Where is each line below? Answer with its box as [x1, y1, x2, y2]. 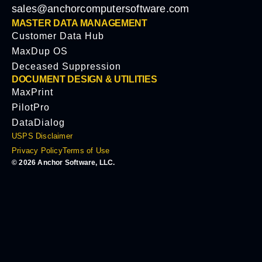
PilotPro [12, 102, 50, 113]
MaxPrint [12, 87, 53, 98]
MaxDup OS [12, 46, 68, 57]
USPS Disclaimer [12, 132, 73, 141]
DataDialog [12, 118, 65, 128]
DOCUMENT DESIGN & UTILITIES [12, 74, 157, 85]
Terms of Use [62, 146, 110, 156]
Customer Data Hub [12, 31, 104, 42]
